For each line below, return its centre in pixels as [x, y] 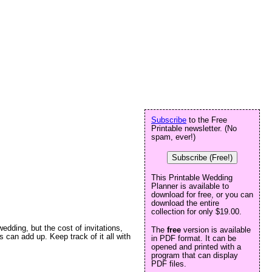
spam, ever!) [173, 137]
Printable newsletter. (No [194, 128]
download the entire [185, 203]
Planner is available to [190, 186]
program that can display [195, 255]
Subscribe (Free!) [202, 158]
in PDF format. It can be [194, 238]
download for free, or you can [202, 195]
